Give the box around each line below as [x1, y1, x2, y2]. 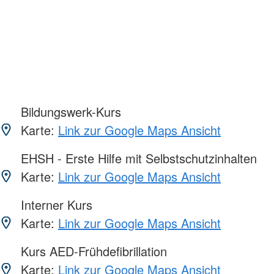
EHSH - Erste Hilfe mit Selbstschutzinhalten [17, 149, 257, 167]
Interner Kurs [17, 195, 92, 213]
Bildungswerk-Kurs [17, 102, 121, 120]
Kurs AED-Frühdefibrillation [17, 242, 167, 260]
